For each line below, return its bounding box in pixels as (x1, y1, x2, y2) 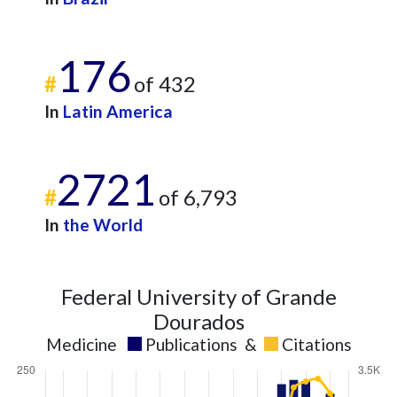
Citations (281, 334, 352, 354)
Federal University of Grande (60, 284, 337, 309)
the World (63, 214, 143, 235)
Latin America (63, 101, 173, 121)
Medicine (45, 334, 117, 354)
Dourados (152, 308, 245, 334)
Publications (144, 334, 237, 354)
